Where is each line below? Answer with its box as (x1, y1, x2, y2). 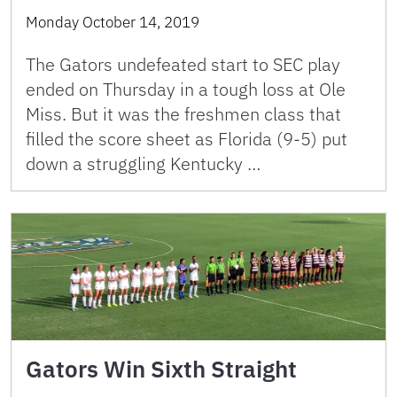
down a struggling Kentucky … (26, 151, 261, 175)
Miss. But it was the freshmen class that (26, 101, 341, 126)
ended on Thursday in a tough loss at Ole (26, 76, 346, 101)
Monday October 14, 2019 (26, 12, 199, 32)
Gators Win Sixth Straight (26, 353, 297, 384)
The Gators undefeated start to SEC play (26, 51, 340, 76)
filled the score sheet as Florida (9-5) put (26, 126, 347, 151)
